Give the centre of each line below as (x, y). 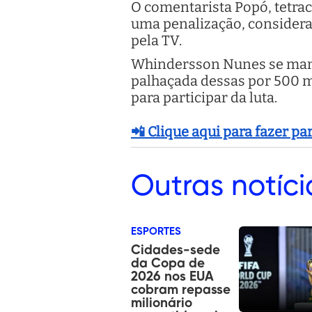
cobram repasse (181, 290)
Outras (177, 186)
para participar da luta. (204, 97)
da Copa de (168, 263)
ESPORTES (156, 231)
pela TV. (156, 40)
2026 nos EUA (172, 276)
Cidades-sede (175, 250)
